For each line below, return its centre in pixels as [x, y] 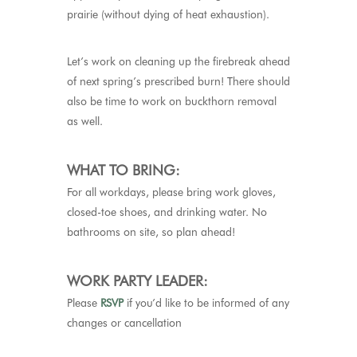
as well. [85, 121]
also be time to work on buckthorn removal [172, 101]
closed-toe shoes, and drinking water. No [167, 212]
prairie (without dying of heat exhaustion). [168, 14]
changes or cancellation [124, 323]
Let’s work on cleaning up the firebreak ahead [178, 61]
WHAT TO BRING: [124, 170]
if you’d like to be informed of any [206, 303]
